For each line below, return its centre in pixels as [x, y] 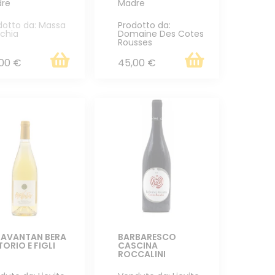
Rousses [135, 42]
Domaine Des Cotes [161, 33]
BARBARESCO [147, 237]
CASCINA [137, 245]
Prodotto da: [144, 25]
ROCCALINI [141, 254]
